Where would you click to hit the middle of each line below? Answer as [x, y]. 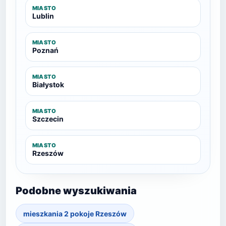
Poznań [45, 50]
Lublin [43, 16]
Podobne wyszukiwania [76, 191]
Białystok [48, 84]
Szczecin [48, 119]
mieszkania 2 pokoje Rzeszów [75, 213]
